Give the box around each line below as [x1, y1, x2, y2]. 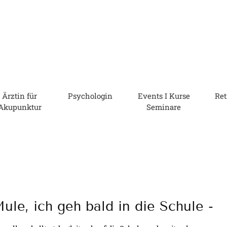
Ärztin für [2, 91, 37, 101]
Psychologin [68, 91, 112, 101]
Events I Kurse [137, 91, 190, 101]
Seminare [146, 102, 181, 112]
